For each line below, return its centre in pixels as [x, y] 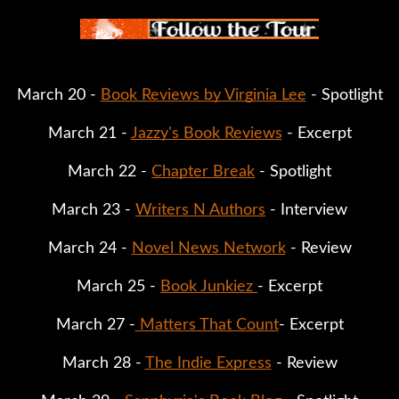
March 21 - [89, 133]
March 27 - [95, 325]
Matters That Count [207, 325]
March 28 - [103, 363]
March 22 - [110, 171]
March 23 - [94, 210]
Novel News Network [208, 248]
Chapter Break [203, 171]
